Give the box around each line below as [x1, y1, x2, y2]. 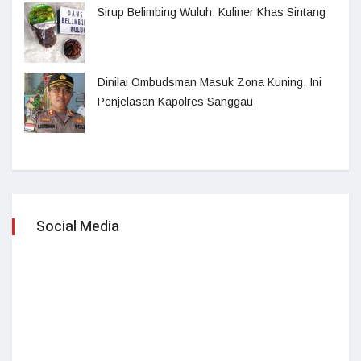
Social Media [36, 216, 119, 239]
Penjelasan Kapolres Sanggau [98, 95, 253, 109]
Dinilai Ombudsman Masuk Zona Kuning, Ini [98, 76, 322, 89]
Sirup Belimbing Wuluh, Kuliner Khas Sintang [98, 6, 326, 19]
